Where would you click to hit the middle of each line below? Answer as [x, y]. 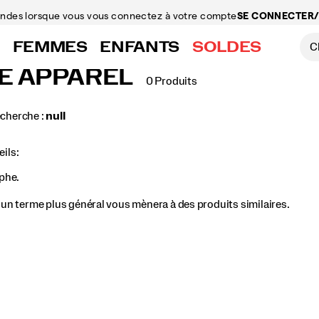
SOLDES [226, 47]
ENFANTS [140, 47]
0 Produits [171, 81]
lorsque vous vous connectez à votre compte [131, 15]
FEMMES [50, 47]
